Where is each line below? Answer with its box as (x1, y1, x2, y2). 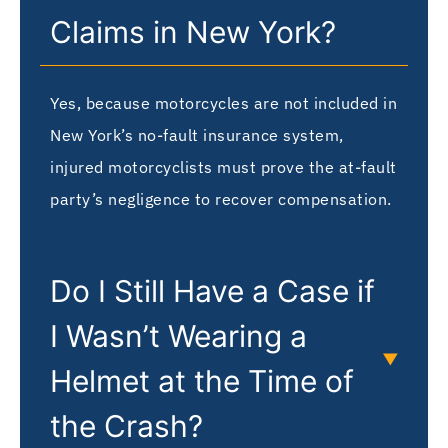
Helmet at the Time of (50, 363, 354, 400)
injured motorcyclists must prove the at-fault (50, 156, 397, 177)
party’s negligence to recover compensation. (50, 188, 392, 209)
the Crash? (50, 408, 203, 445)
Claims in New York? (50, 13, 336, 50)
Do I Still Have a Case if (50, 273, 375, 310)
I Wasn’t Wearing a (50, 318, 307, 355)
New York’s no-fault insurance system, (50, 124, 344, 145)
